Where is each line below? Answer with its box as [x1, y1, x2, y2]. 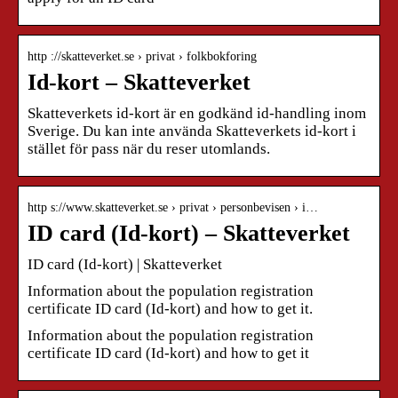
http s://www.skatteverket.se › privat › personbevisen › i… [28, 200, 318, 214]
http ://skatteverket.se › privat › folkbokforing [28, 49, 257, 63]
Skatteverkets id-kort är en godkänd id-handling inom [28, 104, 366, 122]
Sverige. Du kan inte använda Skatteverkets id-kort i [28, 122, 356, 139]
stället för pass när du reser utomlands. [28, 139, 270, 157]
